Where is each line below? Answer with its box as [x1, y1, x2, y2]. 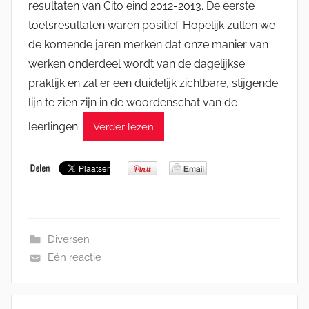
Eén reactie [47, 251, 101, 264]
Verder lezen [93, 120, 154, 133]
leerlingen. [28, 119, 83, 133]
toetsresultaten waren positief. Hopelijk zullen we [28, 19, 275, 32]
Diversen [47, 233, 90, 246]
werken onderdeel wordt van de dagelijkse [28, 57, 245, 71]
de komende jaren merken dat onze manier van [28, 38, 268, 52]
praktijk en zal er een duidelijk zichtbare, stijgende [28, 77, 278, 90]
